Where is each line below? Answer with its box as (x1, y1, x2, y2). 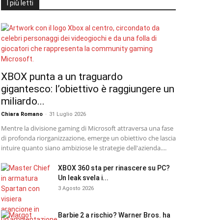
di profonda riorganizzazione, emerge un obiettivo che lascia (1, 134, 176, 142)
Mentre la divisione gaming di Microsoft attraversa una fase (1, 124, 173, 133)
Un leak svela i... (58, 174, 109, 182)
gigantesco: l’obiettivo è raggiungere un (1, 83, 174, 95)
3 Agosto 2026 (58, 185, 94, 192)
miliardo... (1, 95, 45, 107)
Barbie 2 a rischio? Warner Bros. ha (58, 211, 170, 219)
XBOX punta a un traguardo (1, 71, 123, 82)
